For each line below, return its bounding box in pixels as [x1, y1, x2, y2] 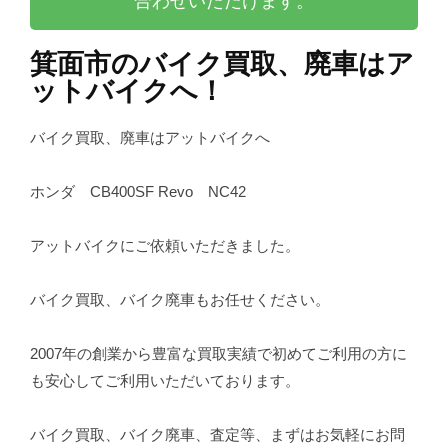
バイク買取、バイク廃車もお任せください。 [30, 290, 330, 308]
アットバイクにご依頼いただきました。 [30, 236, 300, 254]
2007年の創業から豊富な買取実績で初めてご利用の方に [30, 344, 407, 362]
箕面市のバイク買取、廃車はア [30, 47, 414, 79]
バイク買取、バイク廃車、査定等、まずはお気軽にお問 [30, 425, 405, 443]
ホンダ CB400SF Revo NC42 [30, 182, 246, 200]
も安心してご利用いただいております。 [30, 371, 300, 389]
